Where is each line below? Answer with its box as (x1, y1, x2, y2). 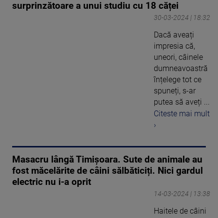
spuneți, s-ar (154, 86, 196, 95)
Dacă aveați (154, 30, 194, 39)
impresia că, (154, 41, 195, 51)
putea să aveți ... (154, 97, 210, 107)
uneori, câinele (154, 52, 203, 62)
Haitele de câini (154, 206, 206, 216)
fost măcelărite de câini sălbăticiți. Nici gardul (12, 165, 203, 177)
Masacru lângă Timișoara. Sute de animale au (12, 154, 202, 165)
